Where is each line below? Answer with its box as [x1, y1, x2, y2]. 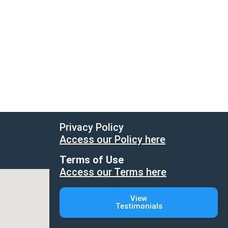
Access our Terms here [60, 166, 166, 178]
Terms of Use [60, 154, 124, 166]
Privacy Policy [60, 121, 124, 133]
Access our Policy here [60, 133, 165, 146]
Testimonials [115, 202, 162, 211]
